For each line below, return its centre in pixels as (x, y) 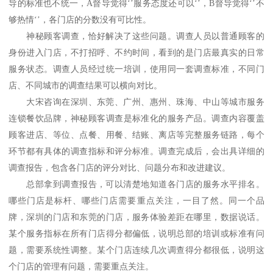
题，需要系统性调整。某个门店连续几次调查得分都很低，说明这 (136, 250)
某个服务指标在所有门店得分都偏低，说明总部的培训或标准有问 (136, 234)
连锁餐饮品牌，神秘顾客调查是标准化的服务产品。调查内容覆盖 (136, 119)
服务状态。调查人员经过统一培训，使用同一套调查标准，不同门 (136, 69)
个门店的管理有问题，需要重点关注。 (81, 267)
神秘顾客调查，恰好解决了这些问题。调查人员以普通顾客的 (145, 37)
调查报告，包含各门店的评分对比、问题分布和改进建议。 (120, 168)
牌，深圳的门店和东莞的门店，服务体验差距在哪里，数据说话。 (136, 218)
